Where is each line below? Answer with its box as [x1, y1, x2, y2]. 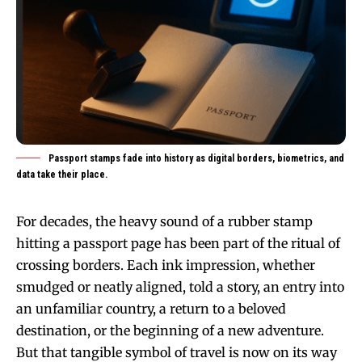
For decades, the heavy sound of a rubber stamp [16, 213, 313, 229]
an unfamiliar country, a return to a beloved [16, 300, 286, 317]
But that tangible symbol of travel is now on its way [16, 343, 337, 360]
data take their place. [16, 168, 107, 180]
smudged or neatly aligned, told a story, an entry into [16, 278, 344, 295]
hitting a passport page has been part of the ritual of [16, 234, 340, 251]
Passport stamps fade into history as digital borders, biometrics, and [48, 152, 344, 164]
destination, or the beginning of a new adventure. [16, 322, 324, 339]
